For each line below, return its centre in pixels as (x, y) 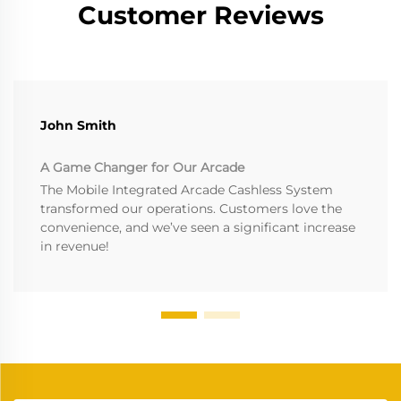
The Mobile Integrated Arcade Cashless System (187, 189)
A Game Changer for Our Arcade (142, 167)
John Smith (78, 125)
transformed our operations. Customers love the (191, 208)
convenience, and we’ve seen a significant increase (198, 227)
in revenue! (75, 246)
